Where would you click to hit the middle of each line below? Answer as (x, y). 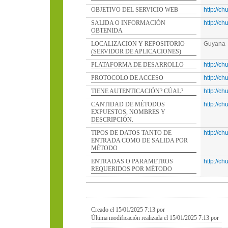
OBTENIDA (107, 31)
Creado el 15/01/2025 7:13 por (130, 210)
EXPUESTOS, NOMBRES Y (128, 112)
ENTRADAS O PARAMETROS (132, 161)
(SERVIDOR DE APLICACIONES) (136, 51)
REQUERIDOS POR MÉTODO (132, 169)
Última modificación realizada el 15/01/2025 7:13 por (156, 218)
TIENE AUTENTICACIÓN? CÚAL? (137, 91)
